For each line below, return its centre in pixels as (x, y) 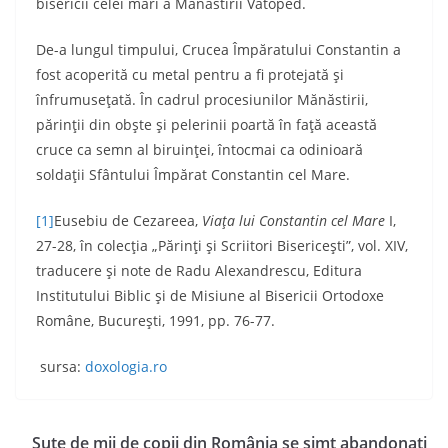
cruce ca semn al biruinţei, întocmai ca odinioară (199, 149)
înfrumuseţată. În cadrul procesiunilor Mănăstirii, (202, 99)
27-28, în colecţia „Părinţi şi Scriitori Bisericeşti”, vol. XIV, (222, 245)
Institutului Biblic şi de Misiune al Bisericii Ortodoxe (210, 295)
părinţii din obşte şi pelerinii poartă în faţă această (206, 124)
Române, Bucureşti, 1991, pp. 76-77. (155, 320)
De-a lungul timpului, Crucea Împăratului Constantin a (218, 49)
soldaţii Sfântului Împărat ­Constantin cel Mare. (193, 174)
